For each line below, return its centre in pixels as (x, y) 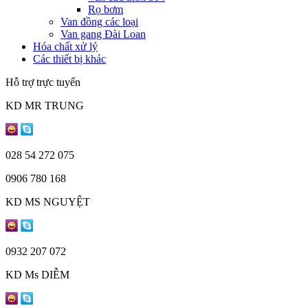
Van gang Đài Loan (103, 34)
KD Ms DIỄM (37, 275)
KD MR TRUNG (45, 106)
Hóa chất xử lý (65, 46)
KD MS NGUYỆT (48, 202)
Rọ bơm (106, 9)
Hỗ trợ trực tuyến (43, 82)
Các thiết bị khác (69, 59)
